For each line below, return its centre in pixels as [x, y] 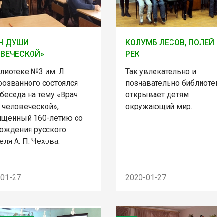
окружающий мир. [159, 106]
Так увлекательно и [161, 71]
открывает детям [157, 95]
